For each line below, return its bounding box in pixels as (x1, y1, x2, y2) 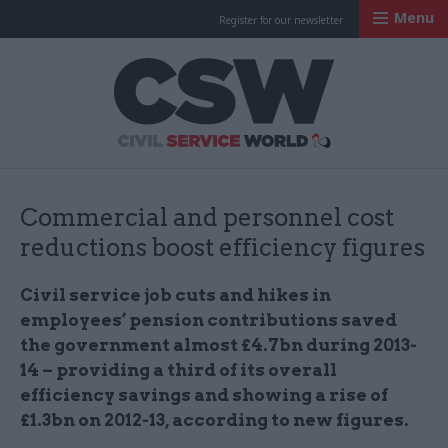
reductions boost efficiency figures (20, 233, 425, 262)
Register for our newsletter (219, 13, 343, 27)
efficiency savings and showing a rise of (20, 385, 388, 405)
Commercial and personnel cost (20, 203, 394, 232)
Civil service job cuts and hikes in (20, 285, 331, 305)
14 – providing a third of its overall (20, 360, 337, 380)
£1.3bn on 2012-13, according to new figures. (20, 410, 409, 430)
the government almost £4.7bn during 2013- (20, 335, 417, 355)
